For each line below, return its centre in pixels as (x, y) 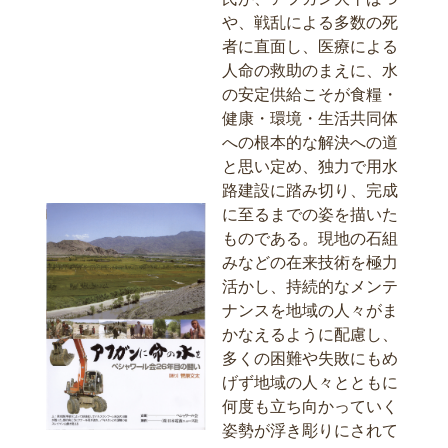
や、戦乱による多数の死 (310, 22)
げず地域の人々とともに (310, 382)
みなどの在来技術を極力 (310, 262)
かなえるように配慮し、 (310, 334)
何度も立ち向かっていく (310, 406)
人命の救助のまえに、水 (310, 70)
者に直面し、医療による (310, 46)
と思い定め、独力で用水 (310, 166)
